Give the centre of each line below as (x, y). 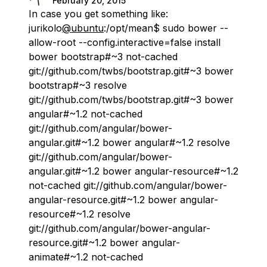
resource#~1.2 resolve (80, 214)
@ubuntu (83, 28)
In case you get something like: (98, 14)
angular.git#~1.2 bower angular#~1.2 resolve (129, 143)
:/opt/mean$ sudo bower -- (166, 28)
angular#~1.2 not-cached (86, 114)
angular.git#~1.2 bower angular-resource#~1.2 (133, 171)
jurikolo (45, 28)
